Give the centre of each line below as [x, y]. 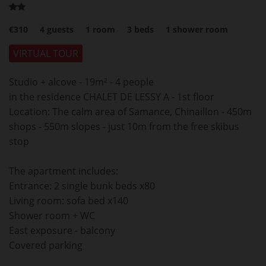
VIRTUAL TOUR [46, 53]
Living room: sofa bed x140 [69, 200]
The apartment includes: [64, 171]
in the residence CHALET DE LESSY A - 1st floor [112, 96]
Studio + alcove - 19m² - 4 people [81, 82]
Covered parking [46, 245]
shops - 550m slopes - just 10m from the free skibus [124, 126]
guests [60, 29]
